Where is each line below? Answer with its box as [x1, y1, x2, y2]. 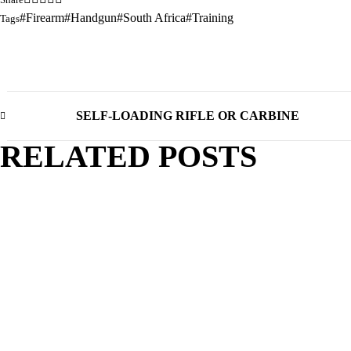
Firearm [26, 11, 64, 25]
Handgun [71, 11, 117, 25]
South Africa [123, 11, 186, 25]
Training [192, 11, 233, 25]
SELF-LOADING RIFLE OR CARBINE [76, 109, 299, 123]
